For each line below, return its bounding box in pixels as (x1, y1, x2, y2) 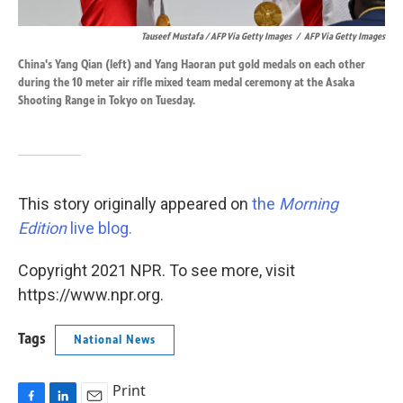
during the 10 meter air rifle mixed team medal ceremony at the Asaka (18, 75, 354, 90)
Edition (18, 219, 67, 237)
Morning (279, 194, 338, 213)
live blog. (67, 219, 132, 237)
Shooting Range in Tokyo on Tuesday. (18, 93, 195, 108)
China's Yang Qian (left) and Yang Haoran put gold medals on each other (18, 57, 365, 72)
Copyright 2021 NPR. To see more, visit (18, 261, 295, 280)
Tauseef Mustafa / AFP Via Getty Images (141, 30, 291, 42)
